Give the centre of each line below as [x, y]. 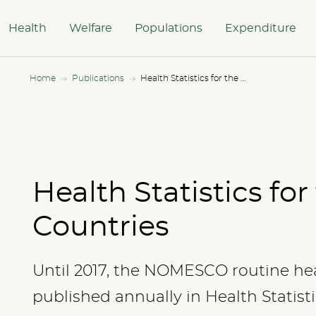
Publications [98, 78]
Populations [169, 28]
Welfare [91, 28]
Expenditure [261, 28]
